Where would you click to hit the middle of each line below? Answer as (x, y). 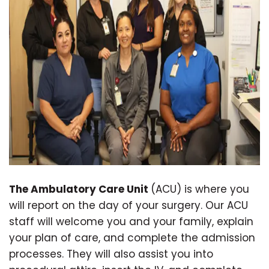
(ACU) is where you (200, 189)
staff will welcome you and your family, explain (131, 222)
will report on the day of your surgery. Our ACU (128, 206)
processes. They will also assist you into (111, 254)
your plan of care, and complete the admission (132, 238)
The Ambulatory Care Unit (80, 189)
